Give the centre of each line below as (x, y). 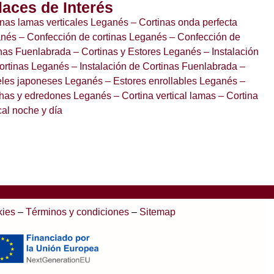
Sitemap (157, 212)
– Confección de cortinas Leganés (92, 37)
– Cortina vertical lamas (164, 95)
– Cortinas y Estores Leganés (136, 51)
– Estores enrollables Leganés (170, 81)
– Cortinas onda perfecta (183, 22)
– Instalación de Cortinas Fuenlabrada (154, 66)
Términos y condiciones (77, 212)
